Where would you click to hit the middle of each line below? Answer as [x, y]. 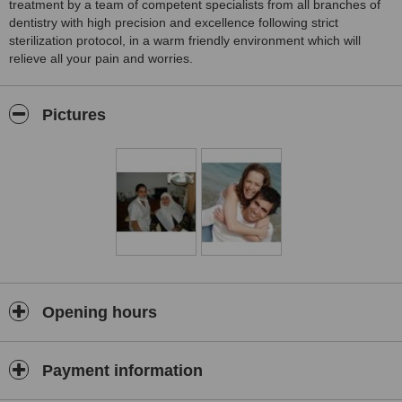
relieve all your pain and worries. [101, 58]
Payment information [120, 371]
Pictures [72, 115]
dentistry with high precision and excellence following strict [174, 22]
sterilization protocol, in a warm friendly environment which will [185, 40]
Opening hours [97, 312]
